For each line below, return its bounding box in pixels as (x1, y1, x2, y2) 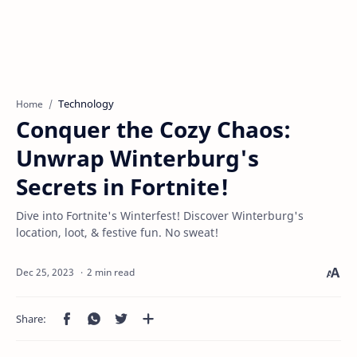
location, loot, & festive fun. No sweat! (16, 225, 218, 240)
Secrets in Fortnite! (16, 171, 229, 202)
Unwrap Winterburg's (16, 143, 259, 173)
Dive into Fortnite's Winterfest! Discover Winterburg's (16, 208, 304, 223)
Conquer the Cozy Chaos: (16, 114, 291, 144)
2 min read (87, 265, 135, 279)
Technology (58, 96, 114, 111)
